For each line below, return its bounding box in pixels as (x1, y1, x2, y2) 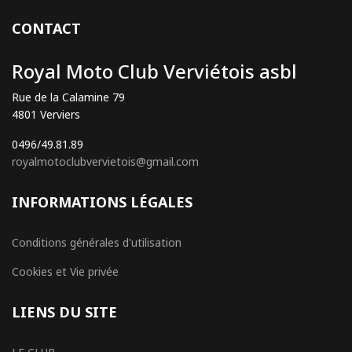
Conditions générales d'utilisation (12, 235, 181, 250)
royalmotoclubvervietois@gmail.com (12, 154, 199, 169)
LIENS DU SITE (12, 302, 117, 321)
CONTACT (12, 19, 81, 38)
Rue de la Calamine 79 (12, 90, 125, 104)
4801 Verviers (12, 107, 80, 122)
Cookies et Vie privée (12, 264, 119, 279)
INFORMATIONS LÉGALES (12, 192, 192, 211)
